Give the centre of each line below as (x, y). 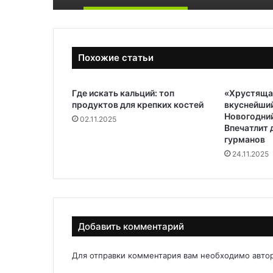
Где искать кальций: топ (123, 93)
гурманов (244, 139)
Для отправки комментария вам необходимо (162, 255)
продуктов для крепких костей (138, 105)
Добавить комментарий (131, 226)
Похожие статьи (116, 58)
